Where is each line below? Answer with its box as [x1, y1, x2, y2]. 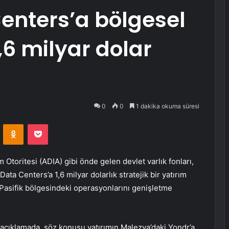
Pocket [48, 120, 70, 128]
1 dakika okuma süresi [134, 102, 199, 110]
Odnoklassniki [23, 120, 67, 128]
